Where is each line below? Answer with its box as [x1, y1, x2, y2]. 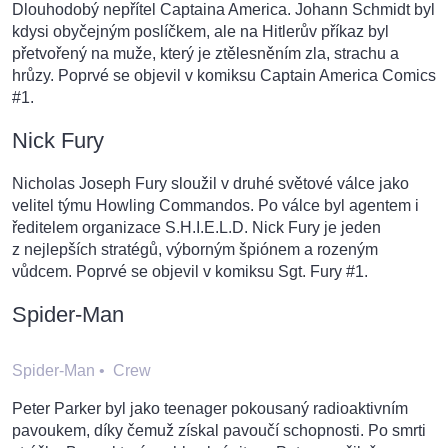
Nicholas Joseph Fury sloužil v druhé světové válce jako [12, 175, 409, 193]
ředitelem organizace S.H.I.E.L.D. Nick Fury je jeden [12, 219, 381, 237]
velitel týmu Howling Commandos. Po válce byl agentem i [12, 197, 419, 215]
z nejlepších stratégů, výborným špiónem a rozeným [12, 241, 378, 259]
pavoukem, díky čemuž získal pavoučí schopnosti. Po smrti [12, 422, 426, 440]
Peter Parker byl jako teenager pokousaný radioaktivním [12, 400, 408, 418]
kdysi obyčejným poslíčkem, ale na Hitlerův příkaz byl [12, 23, 389, 41]
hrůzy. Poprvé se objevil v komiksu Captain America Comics [12, 67, 436, 85]
